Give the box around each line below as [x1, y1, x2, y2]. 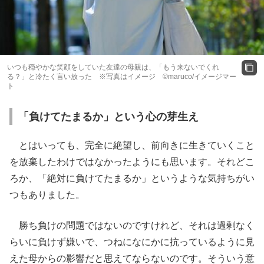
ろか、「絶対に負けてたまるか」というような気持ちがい [9, 173, 255, 183]
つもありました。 [9, 189, 85, 200]
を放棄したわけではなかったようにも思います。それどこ [9, 156, 255, 167]
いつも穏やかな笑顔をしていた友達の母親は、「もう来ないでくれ [7, 62, 219, 71]
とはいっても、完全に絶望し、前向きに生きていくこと [9, 140, 255, 150]
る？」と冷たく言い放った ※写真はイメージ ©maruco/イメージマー [7, 72, 236, 81]
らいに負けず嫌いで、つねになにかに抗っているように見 [9, 236, 255, 247]
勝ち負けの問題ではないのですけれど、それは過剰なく [9, 220, 255, 230]
